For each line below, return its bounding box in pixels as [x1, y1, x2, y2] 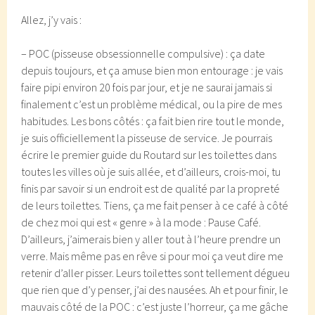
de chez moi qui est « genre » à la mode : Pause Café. [21, 215, 262, 229]
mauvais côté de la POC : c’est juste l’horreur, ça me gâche [21, 300, 289, 314]
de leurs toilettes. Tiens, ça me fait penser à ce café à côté [21, 198, 289, 212]
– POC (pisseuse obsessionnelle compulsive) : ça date [21, 46, 266, 60]
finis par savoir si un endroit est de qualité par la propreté [21, 181, 281, 195]
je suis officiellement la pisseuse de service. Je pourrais [21, 131, 273, 145]
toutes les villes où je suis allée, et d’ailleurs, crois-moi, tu [21, 165, 281, 179]
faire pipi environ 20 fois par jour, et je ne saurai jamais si [21, 80, 273, 94]
